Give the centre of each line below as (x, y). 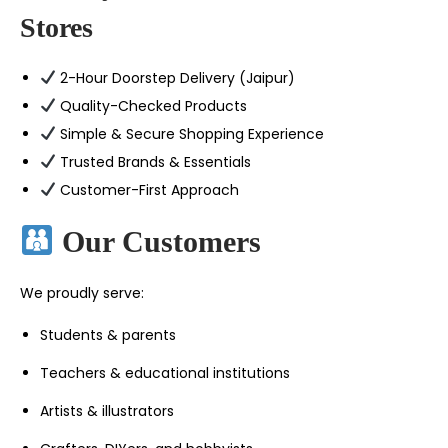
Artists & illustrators (107, 410)
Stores (56, 27)
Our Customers (158, 241)
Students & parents (108, 334)
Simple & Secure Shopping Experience (189, 133)
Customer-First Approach (147, 189)
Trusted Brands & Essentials (153, 161)
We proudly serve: (82, 292)
